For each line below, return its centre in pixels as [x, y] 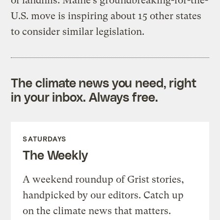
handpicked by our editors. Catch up [103, 195]
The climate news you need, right [104, 82]
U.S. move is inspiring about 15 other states [106, 16]
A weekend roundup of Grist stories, [104, 179]
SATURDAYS [45, 138]
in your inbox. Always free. [84, 96]
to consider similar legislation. [78, 31]
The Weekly [55, 154]
